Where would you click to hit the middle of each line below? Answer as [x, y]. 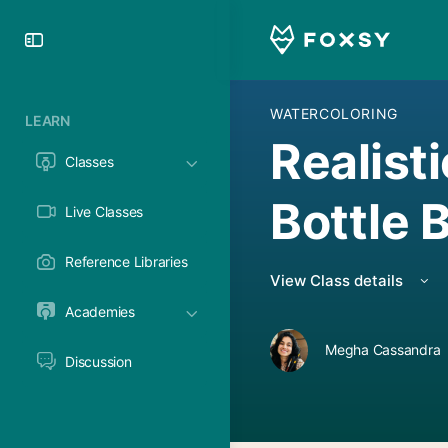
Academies [100, 311]
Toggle [83, 38]
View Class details [338, 280]
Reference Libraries [126, 261]
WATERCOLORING [334, 113]
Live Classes [104, 211]
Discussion [98, 361]
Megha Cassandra [383, 349]
